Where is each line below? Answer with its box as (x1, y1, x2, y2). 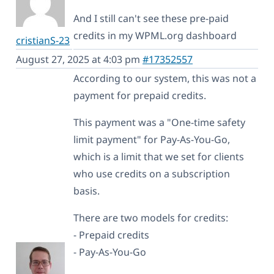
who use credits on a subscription (73, 166, 230, 180)
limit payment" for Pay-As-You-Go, (73, 132, 230, 146)
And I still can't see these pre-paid (73, 11, 229, 25)
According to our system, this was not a (73, 71, 256, 85)
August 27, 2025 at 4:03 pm (16, 52, 143, 66)
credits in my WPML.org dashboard (73, 28, 237, 42)
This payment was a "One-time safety (73, 115, 245, 129)
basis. (73, 183, 100, 198)
